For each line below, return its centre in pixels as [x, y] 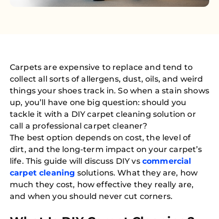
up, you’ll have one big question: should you [98, 102]
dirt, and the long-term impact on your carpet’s [106, 149]
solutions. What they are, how [136, 173]
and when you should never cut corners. [91, 196]
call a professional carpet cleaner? [79, 126]
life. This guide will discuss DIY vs [76, 161]
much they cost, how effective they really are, [102, 185]
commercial [167, 161]
